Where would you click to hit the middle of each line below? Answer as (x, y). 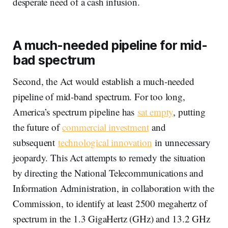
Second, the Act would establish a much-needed (104, 81)
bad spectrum (54, 60)
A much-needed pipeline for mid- (110, 45)
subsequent (35, 142)
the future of (38, 127)
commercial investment (106, 127)
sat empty (155, 111)
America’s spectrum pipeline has (75, 111)
